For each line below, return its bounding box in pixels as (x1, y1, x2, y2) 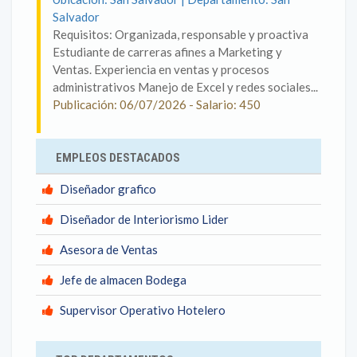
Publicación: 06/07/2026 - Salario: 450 (53, 97, 261, 112)
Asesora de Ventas (60, 242, 158, 257)
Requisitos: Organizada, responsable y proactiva (53, 27, 308, 41)
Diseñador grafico (60, 182, 156, 196)
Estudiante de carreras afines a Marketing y (53, 45, 282, 59)
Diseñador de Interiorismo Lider (60, 212, 229, 226)
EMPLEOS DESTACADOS (56, 151, 180, 165)
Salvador (53, 10, 100, 24)
